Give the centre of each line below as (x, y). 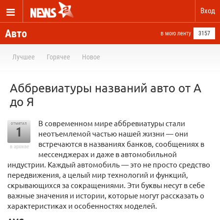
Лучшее (24, 57)
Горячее (58, 57)
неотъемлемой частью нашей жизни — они (113, 133)
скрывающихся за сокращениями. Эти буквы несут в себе (106, 185)
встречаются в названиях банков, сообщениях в (121, 144)
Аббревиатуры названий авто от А (106, 88)
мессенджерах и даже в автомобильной (108, 154)
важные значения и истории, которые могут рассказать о (106, 195)
